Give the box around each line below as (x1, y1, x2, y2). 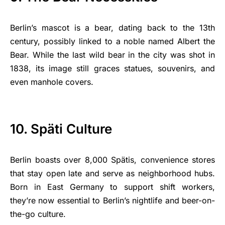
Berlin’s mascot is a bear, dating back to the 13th (10, 23, 215, 33)
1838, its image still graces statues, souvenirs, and (10, 63, 215, 73)
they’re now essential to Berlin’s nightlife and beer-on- (10, 195, 215, 205)
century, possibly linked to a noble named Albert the (10, 36, 215, 46)
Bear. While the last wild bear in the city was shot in (10, 50, 215, 60)
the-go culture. (10, 209, 66, 219)
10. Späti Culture (10, 121, 112, 137)
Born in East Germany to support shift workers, (10, 182, 215, 192)
